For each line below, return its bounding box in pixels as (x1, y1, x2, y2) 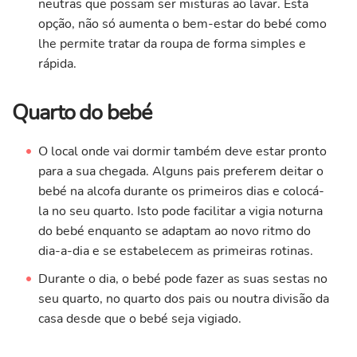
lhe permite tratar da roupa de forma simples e (37, 35, 306, 53)
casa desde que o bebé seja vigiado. (37, 310, 241, 328)
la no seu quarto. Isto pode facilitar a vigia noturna (37, 202, 323, 221)
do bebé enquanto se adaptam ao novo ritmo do (37, 222, 311, 241)
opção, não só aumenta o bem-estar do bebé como (37, 15, 327, 33)
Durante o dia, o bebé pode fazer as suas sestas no (37, 270, 328, 288)
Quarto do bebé (12, 98, 151, 128)
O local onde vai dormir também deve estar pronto (37, 143, 327, 161)
